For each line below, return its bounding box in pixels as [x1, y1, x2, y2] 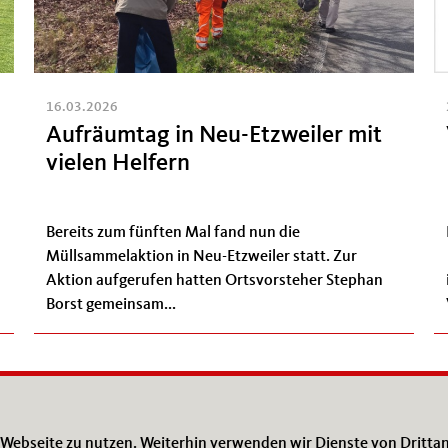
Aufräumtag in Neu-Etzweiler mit [46, 124, 382, 149]
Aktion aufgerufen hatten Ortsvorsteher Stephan [46, 272, 383, 289]
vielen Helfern [46, 152, 190, 177]
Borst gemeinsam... [46, 296, 176, 313]
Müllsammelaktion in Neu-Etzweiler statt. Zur [46, 248, 357, 265]
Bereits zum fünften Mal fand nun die [46, 224, 300, 241]
